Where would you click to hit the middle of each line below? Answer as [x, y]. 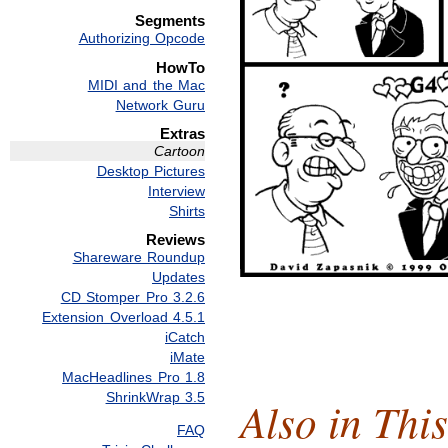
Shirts [187, 210]
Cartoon [179, 150]
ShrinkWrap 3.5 [155, 396]
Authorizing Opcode [141, 38]
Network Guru [160, 104]
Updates [178, 276]
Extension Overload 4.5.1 [123, 316]
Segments [170, 21]
